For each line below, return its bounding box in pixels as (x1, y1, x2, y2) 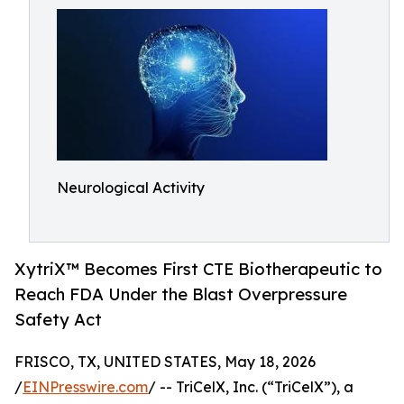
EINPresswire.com (23, 378, 148, 397)
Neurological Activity (57, 179, 205, 197)
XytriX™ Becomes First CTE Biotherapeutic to (14, 259, 382, 280)
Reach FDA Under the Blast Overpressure (14, 284, 347, 305)
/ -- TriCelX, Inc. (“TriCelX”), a (148, 378, 353, 397)
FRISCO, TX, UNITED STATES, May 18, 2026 (14, 353, 316, 372)
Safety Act (14, 309, 102, 330)
